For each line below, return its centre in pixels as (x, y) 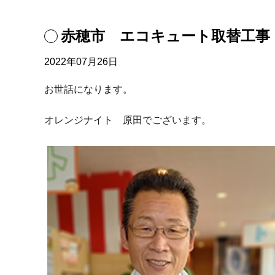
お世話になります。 (88, 89)
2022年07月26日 (81, 62)
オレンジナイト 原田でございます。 (128, 120)
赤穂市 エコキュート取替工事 (165, 36)
